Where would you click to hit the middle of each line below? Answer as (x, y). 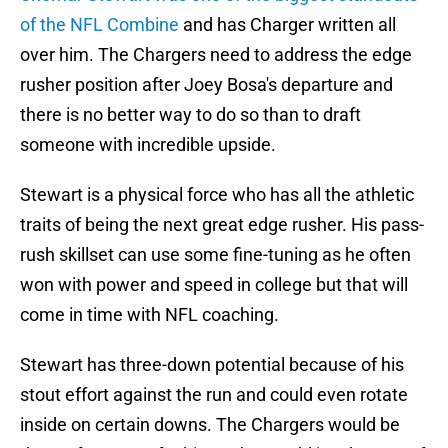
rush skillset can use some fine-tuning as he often (215, 255)
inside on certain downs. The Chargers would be (210, 425)
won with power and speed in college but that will (214, 285)
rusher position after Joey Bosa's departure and (206, 85)
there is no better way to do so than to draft (190, 115)
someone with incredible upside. (148, 145)
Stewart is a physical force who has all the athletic (217, 195)
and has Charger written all (287, 25)
